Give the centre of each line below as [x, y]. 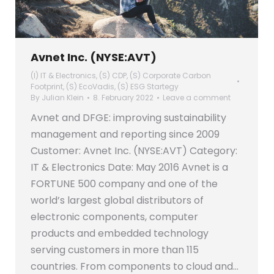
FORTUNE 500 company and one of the [124, 184]
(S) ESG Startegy [148, 87]
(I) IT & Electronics [63, 76]
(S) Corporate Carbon [170, 76]
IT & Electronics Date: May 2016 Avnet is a [129, 168]
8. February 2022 [123, 98]
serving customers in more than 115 [115, 250]
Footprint [47, 87]
